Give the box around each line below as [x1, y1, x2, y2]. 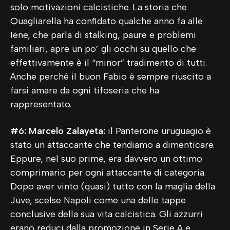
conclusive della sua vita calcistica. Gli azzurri [10, 208, 203, 220]
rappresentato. [10, 98, 71, 110]
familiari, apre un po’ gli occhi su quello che [10, 43, 196, 54]
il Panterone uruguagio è [105, 125, 211, 137]
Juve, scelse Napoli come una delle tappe [10, 194, 186, 206]
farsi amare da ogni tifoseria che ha [10, 84, 159, 96]
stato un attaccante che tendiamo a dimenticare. [10, 139, 215, 150]
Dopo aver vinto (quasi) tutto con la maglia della [10, 180, 215, 192]
